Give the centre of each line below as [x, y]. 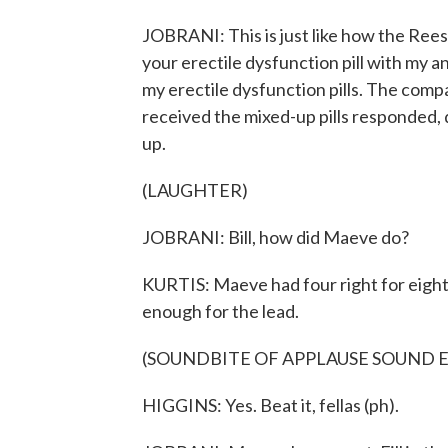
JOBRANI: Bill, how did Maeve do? [275, 237]
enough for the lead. [220, 311]
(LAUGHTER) [195, 190]
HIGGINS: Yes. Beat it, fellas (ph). [270, 405]
